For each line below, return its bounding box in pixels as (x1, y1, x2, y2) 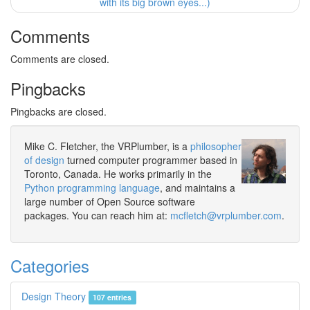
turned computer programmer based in (64, 153, 237, 167)
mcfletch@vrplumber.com (170, 208, 282, 222)
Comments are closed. (10, 52, 109, 66)
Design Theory (21, 289, 89, 303)
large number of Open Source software (24, 194, 195, 208)
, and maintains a (160, 181, 235, 194)
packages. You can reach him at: (24, 208, 170, 222)
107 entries (93, 292, 132, 302)
